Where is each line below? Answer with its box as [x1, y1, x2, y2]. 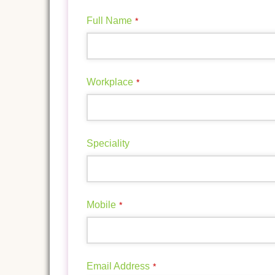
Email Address [86, 261, 150, 272]
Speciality [86, 138, 130, 149]
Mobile [86, 199, 116, 211]
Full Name [86, 15, 132, 26]
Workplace [86, 77, 133, 88]
